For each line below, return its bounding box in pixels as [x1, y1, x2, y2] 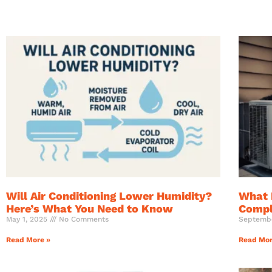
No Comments [56, 215, 109, 224]
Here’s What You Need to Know [6, 202, 173, 216]
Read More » [6, 236, 50, 245]
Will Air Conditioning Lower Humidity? [6, 189, 212, 203]
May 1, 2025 [6, 215, 50, 224]
